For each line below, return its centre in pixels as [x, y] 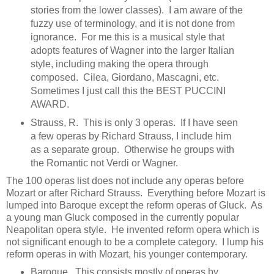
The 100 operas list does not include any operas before [125, 181]
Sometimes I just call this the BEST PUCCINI [128, 91]
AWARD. [50, 105]
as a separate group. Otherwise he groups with [132, 150]
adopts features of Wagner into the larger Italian [132, 51]
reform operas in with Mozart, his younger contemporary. [127, 254]
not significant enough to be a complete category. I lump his [135, 242]
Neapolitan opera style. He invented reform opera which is [133, 230]
